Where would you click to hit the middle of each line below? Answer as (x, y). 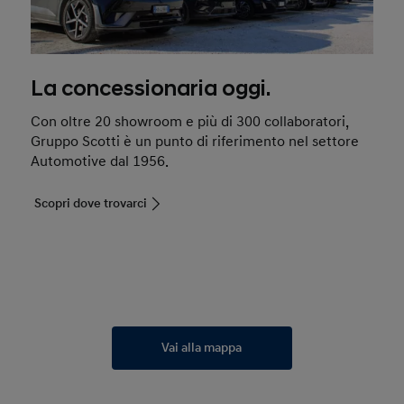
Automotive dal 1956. (100, 162)
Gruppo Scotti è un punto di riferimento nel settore (195, 142)
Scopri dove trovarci (91, 204)
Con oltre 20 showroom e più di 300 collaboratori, (190, 122)
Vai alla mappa (202, 348)
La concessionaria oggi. (151, 90)
